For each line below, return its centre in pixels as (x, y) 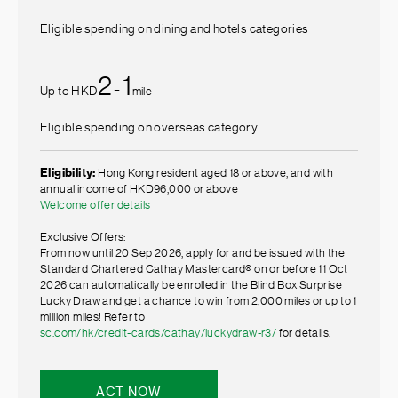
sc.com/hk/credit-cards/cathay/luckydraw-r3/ (159, 333)
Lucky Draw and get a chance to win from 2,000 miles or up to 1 (199, 301)
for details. (304, 333)
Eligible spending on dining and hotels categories (175, 29)
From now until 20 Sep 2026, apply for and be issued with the (192, 253)
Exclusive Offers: (83, 237)
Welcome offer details (96, 205)
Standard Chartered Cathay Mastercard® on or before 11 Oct (194, 269)
